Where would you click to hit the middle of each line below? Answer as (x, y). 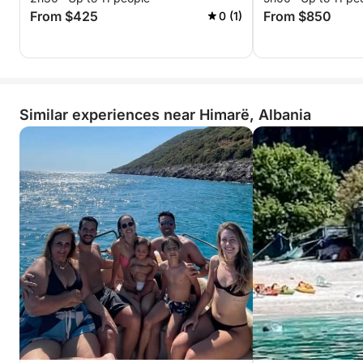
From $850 (297, 16)
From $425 (64, 16)
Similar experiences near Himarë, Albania (165, 115)
